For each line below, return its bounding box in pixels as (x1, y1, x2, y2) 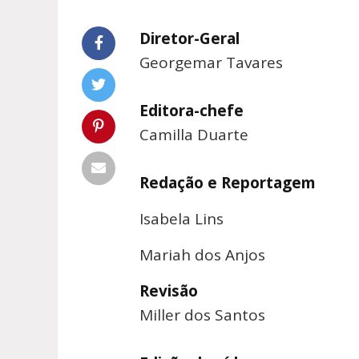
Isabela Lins (139, 208, 224, 230)
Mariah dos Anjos (139, 244, 265, 266)
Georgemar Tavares (139, 52, 283, 74)
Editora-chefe (139, 100, 244, 122)
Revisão (139, 280, 198, 302)
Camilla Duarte (139, 124, 248, 146)
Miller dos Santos (139, 305, 265, 326)
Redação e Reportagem (139, 172, 316, 194)
